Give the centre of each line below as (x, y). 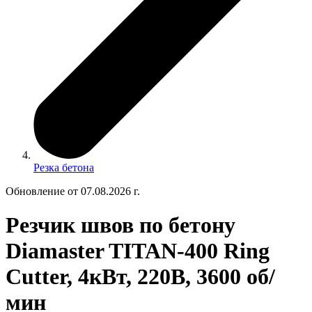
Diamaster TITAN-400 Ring (138, 251)
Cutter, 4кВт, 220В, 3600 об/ (140, 277)
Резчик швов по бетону (120, 225)
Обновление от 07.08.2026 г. (73, 191)
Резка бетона (64, 167)
